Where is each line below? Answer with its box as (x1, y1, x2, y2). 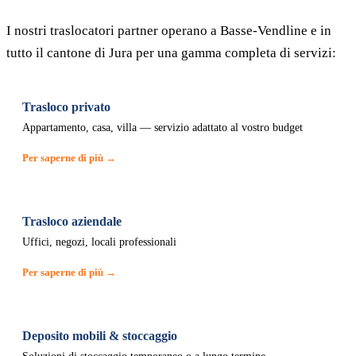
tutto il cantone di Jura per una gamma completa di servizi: (6, 45, 336, 60)
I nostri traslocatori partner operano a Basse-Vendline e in (6, 23, 331, 38)
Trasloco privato (22, 100, 110, 114)
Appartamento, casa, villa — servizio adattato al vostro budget (22, 122, 303, 133)
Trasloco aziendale (22, 215, 122, 228)
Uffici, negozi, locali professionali (22, 236, 176, 248)
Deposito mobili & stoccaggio (22, 329, 177, 342)
